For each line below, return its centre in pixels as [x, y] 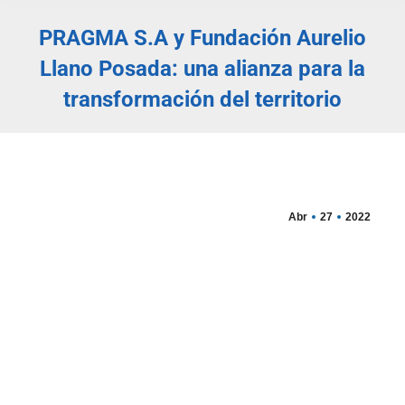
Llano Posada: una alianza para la [202, 69]
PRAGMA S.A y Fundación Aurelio [202, 38]
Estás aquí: [238, 123]
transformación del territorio [202, 99]
